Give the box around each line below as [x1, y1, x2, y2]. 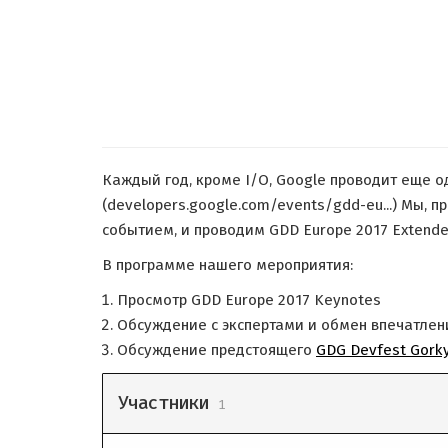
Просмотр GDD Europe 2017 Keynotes [117, 291, 381, 309]
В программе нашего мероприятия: [102, 256, 353, 274]
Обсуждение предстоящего [117, 341, 316, 359]
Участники [118, 392, 218, 414]
